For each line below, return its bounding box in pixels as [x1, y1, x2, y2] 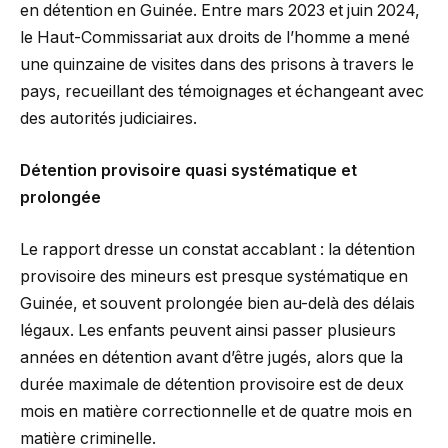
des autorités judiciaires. [20, 109, 197, 129]
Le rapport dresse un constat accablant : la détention [20, 239, 415, 259]
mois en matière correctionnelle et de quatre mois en [20, 401, 412, 421]
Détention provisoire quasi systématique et [20, 161, 357, 180]
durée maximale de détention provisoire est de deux [20, 374, 404, 394]
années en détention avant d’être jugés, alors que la [20, 347, 403, 367]
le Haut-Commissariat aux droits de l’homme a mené [20, 28, 410, 48]
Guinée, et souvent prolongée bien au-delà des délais [20, 293, 415, 313]
